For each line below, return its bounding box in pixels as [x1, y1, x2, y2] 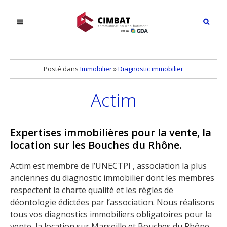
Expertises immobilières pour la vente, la [10, 126, 211, 140]
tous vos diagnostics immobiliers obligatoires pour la [10, 209, 212, 220]
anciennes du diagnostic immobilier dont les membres [10, 172, 214, 184]
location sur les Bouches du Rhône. [10, 138, 182, 153]
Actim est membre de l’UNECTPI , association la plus [10, 160, 207, 172]
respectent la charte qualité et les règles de [10, 184, 173, 196]
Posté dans [44, 64, 80, 73]
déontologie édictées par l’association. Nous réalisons [10, 197, 214, 208]
